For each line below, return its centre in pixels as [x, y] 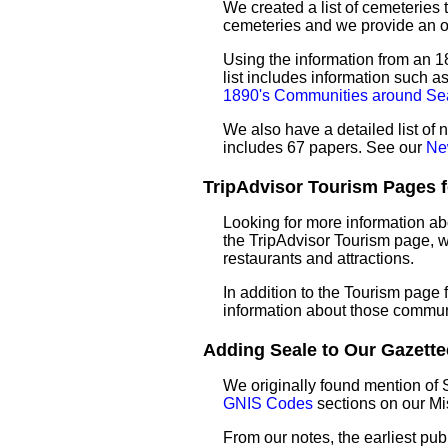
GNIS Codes [268, 403]
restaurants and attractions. [318, 258]
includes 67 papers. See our [324, 147]
